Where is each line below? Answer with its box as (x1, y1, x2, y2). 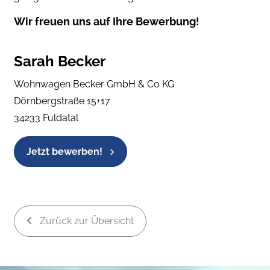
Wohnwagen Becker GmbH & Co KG (14, 78, 174, 90)
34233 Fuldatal (14, 111, 78, 124)
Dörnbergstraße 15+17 (14, 95, 110, 107)
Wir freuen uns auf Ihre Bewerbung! (14, 14, 199, 28)
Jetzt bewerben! (27, 145, 105, 157)
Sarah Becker (14, 52, 105, 70)
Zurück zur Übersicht (37, 215, 134, 227)
